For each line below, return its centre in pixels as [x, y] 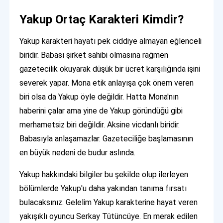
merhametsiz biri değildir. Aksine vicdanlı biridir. [100, 125]
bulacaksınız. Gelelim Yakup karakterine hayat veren [109, 203]
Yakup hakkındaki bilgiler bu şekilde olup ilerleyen [104, 175]
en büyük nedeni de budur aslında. [78, 153]
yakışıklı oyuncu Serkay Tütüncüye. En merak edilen [109, 217]
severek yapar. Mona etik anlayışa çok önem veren [107, 83]
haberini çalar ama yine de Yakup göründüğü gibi [101, 111]
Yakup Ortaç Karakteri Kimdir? [102, 20]
